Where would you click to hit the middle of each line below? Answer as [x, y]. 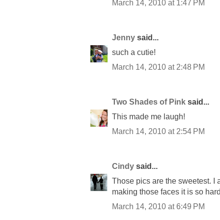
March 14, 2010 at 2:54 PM [158, 131]
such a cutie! [134, 52]
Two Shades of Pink [149, 102]
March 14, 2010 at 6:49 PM [158, 206]
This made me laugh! [149, 116]
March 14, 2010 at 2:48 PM [158, 67]
